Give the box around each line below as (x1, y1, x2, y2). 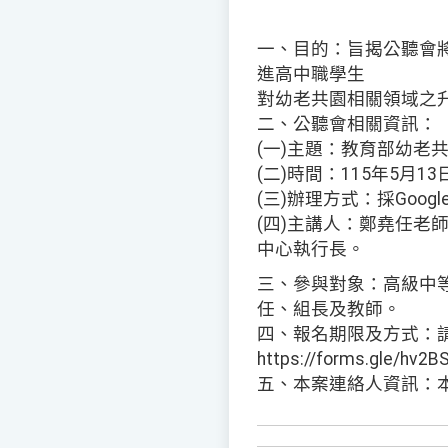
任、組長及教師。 (257, 299, 401, 320)
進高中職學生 (257, 64, 365, 85)
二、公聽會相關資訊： (257, 114, 437, 135)
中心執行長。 (257, 239, 365, 260)
